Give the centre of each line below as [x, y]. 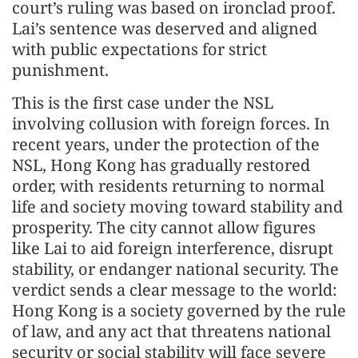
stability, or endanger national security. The [175, 269]
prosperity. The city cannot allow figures [164, 227]
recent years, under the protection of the [166, 144]
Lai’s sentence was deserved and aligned [165, 28]
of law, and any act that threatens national [171, 331]
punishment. [60, 70]
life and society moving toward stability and [177, 207]
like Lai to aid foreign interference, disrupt [173, 248]
